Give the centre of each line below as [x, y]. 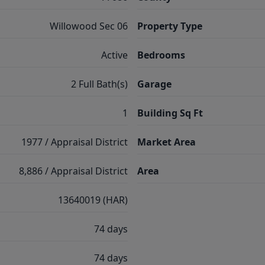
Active [114, 55]
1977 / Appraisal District [75, 142]
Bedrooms [161, 55]
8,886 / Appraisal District [73, 171]
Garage [154, 84]
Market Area [167, 142]
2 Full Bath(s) [99, 84]
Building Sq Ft [170, 113]
